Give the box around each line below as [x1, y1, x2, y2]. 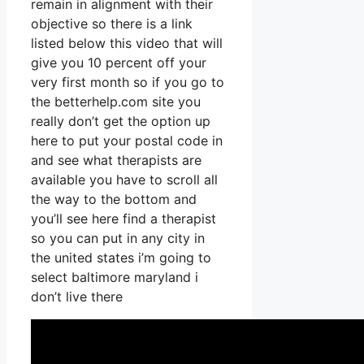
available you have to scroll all [31, 171, 218, 188]
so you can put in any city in [31, 230, 205, 247]
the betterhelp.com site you [31, 93, 201, 110]
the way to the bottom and [31, 191, 197, 208]
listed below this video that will [31, 35, 223, 52]
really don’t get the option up [31, 113, 210, 130]
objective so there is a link [31, 15, 193, 32]
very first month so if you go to [31, 74, 224, 91]
